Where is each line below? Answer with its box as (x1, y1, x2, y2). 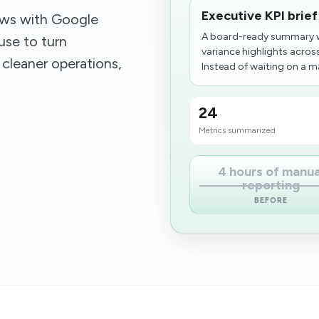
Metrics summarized (199, 125, 276, 135)
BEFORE (254, 196, 288, 205)
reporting (242, 177, 300, 193)
